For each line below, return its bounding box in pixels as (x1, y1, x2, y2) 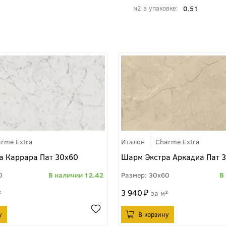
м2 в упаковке (133, 3, 176, 13)
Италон (121, 136, 145, 147)
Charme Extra (155, 136, 200, 147)
